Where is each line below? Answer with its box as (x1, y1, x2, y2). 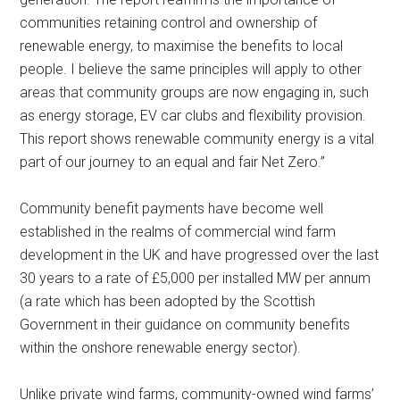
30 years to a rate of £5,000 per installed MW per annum (20, 270, 371, 287)
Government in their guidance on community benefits (20, 316, 351, 334)
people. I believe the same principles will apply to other (20, 61, 362, 79)
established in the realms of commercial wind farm (20, 223, 337, 241)
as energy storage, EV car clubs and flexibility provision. (20, 107, 367, 125)
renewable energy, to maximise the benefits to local (20, 37, 344, 55)
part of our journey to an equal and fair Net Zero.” (20, 154, 326, 171)
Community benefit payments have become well (20, 200, 324, 218)
